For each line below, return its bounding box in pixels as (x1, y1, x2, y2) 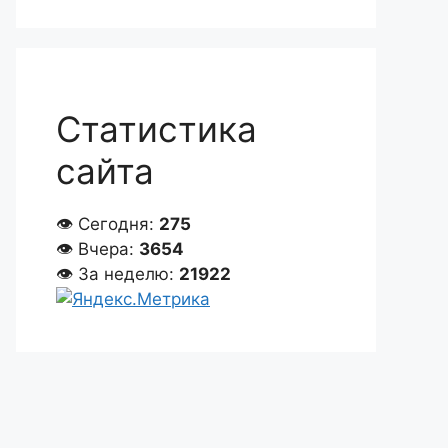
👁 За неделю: (56, 264, 179, 284)
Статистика (56, 108, 257, 150)
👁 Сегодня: (56, 214, 159, 234)
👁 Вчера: (56, 239, 139, 259)
